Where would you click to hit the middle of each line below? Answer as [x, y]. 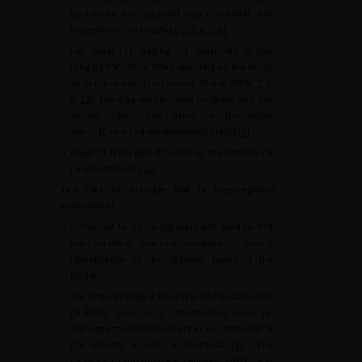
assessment [87, 206]
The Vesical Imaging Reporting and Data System [172, 296]
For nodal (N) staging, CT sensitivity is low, [172, 51]
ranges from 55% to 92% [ [122, 29]
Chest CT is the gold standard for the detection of [172, 152]
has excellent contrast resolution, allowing [172, 243]
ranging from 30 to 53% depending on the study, [172, 67]
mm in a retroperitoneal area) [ [173, 131]
